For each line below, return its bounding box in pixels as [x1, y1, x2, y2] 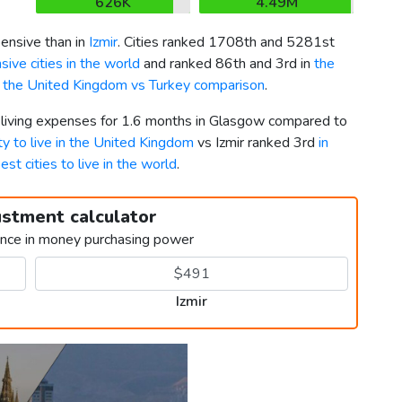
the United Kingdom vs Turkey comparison [3, 75, 265, 96]
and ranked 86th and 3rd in [140, 54, 314, 74]
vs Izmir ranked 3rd [194, 133, 319, 153]
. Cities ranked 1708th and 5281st [118, 32, 335, 53]
